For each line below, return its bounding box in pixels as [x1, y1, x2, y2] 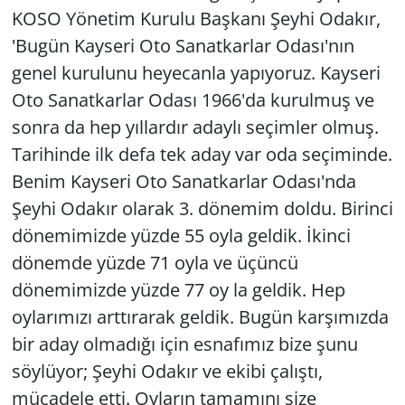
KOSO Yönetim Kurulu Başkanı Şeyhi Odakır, [11, 5, 381, 31]
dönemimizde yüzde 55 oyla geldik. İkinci [11, 222, 351, 248]
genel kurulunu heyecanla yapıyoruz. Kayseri [11, 60, 381, 85]
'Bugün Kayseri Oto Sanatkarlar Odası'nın [11, 33, 354, 58]
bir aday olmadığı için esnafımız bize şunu [11, 331, 358, 356]
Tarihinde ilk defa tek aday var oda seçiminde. [11, 141, 392, 166]
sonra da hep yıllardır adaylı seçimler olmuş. [11, 114, 379, 139]
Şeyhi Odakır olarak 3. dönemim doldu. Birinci [11, 195, 393, 221]
